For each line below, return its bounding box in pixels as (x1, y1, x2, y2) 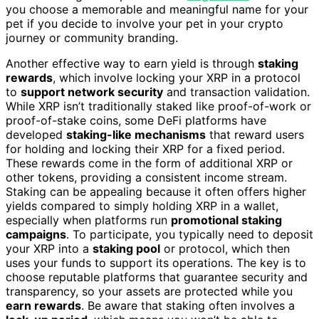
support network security (21, 85, 163, 100)
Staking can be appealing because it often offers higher (6, 184, 306, 199)
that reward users (206, 127, 304, 142)
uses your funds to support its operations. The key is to (6, 256, 306, 271)
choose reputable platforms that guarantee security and (6, 270, 308, 285)
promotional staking (171, 213, 282, 228)
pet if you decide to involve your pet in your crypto (6, 16, 283, 31)
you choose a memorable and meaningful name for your (6, 2, 308, 17)
